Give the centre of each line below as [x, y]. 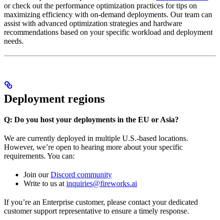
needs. [14, 41]
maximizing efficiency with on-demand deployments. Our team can [108, 14]
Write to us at [45, 184]
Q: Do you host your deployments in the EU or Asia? [91, 120]
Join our [37, 175]
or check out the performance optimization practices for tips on [100, 5]
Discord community [81, 175]
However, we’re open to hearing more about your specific [93, 147]
